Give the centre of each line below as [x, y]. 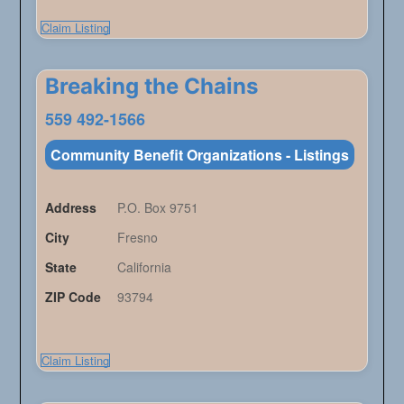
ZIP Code [73, 297]
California [144, 267]
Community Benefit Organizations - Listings [199, 155]
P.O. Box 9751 [157, 208]
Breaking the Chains [151, 87]
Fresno [137, 238]
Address [70, 208]
